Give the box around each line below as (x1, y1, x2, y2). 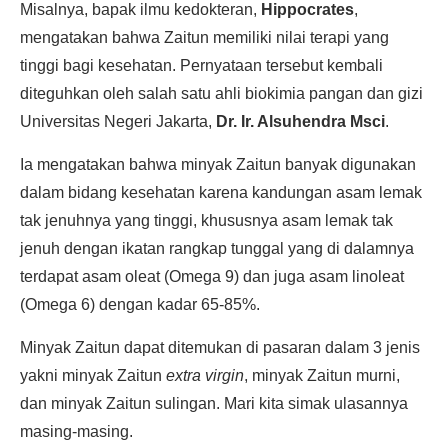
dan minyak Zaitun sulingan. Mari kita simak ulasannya (20, 395, 408, 412)
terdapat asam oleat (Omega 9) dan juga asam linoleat (20, 268, 404, 285)
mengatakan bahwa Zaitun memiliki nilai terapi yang (20, 29, 389, 46)
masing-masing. (20, 423, 133, 440)
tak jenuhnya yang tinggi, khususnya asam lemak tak (20, 212, 393, 229)
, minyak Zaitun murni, (244, 367, 400, 384)
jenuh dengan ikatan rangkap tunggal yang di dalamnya (20, 240, 414, 257)
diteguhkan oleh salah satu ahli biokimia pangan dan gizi (20, 85, 423, 102)
